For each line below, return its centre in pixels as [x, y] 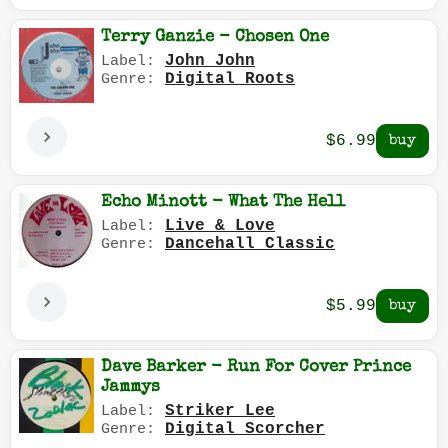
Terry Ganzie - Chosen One [215, 38]
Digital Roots [230, 79]
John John [210, 61]
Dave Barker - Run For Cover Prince [256, 368]
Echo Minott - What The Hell [223, 203]
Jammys [130, 388]
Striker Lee [220, 411]
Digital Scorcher [245, 429]
